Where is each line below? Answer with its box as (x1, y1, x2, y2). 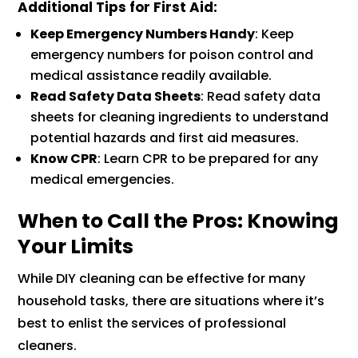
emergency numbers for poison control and (30, 46, 314, 65)
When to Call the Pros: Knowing (18, 207, 340, 236)
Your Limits (18, 233, 134, 261)
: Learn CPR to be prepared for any (97, 149, 319, 169)
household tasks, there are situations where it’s (18, 292, 325, 311)
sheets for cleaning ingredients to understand (30, 108, 329, 127)
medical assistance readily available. (30, 66, 272, 86)
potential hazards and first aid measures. (30, 129, 300, 148)
